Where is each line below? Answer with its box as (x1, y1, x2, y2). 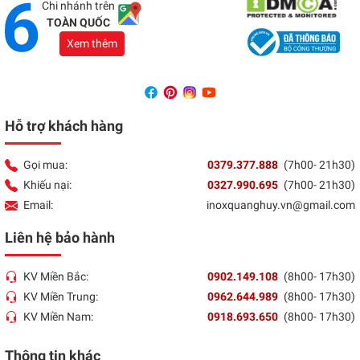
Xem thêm (67, 37, 117, 51)
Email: (23, 198, 53, 211)
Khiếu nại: (23, 178, 72, 191)
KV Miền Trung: (23, 289, 98, 303)
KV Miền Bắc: (23, 269, 88, 283)
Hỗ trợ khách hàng (5, 117, 123, 134)
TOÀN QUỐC (47, 16, 110, 30)
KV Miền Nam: (23, 309, 93, 323)
